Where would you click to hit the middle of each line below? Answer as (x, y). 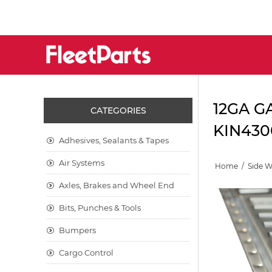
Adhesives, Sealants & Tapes (114, 140)
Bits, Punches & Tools (100, 208)
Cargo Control (86, 253)
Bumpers (77, 230)
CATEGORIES (118, 110)
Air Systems (82, 163)
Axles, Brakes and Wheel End (117, 185)
